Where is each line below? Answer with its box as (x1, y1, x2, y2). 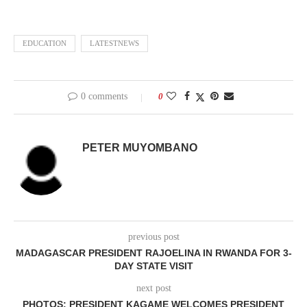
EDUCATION (23, 38, 66, 47)
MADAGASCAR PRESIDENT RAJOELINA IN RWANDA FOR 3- (15, 247, 292, 258)
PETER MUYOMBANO (82, 141, 197, 153)
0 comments (81, 90, 127, 101)
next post (136, 282, 171, 293)
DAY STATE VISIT (114, 260, 193, 271)
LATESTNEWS (90, 38, 139, 47)
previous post (127, 231, 180, 242)
